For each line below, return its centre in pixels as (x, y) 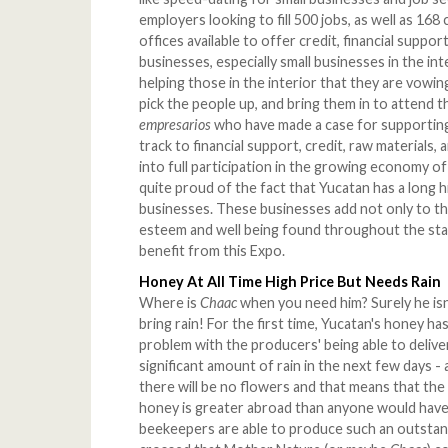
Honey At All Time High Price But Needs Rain (290, 282)
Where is (170, 303)
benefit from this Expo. (212, 251)
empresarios (175, 125)
